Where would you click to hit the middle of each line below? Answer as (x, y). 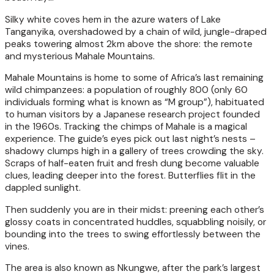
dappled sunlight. (43, 188)
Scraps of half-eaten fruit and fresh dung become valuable (132, 164)
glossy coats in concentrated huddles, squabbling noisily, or (135, 222)
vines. (17, 246)
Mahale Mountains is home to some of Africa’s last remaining (134, 78)
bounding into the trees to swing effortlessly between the (133, 234)
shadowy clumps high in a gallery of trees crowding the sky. (134, 151)
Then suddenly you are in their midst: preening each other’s (135, 209)
